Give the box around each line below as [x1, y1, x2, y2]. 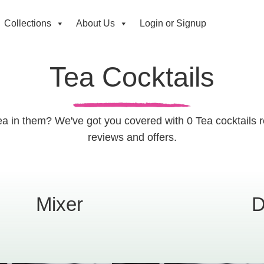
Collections [4, 18, 51, 28]
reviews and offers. [87, 131, 177, 143]
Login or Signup [139, 18, 206, 28]
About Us [75, 18, 115, 28]
